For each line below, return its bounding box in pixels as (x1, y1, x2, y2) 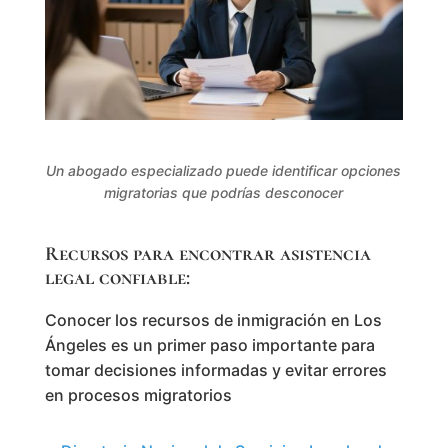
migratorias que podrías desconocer (104, 183, 344, 201)
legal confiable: (44, 265, 190, 290)
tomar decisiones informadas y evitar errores (44, 359, 387, 380)
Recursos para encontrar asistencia (44, 241, 371, 266)
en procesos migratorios (44, 384, 232, 405)
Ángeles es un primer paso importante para (44, 334, 375, 355)
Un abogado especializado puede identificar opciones (46, 161, 402, 179)
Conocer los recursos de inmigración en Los (44, 309, 382, 330)
